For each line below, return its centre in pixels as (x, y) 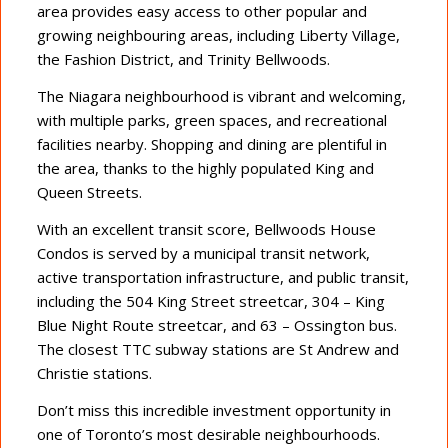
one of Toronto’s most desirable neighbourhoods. (208, 433)
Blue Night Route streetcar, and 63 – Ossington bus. (216, 324)
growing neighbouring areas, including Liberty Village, (218, 35)
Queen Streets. (89, 192)
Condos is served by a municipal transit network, (203, 252)
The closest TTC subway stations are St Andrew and (217, 348)
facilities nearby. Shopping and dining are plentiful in (211, 144)
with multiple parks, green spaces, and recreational (211, 120)
